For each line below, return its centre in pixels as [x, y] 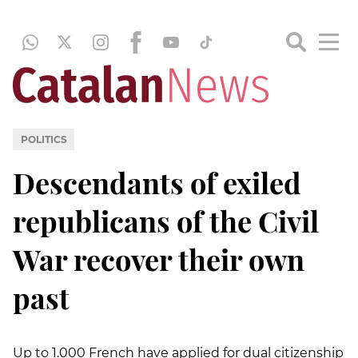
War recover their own [159, 259]
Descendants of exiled [157, 182]
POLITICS [44, 139]
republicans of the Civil [166, 220]
